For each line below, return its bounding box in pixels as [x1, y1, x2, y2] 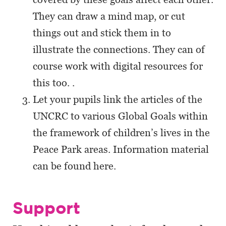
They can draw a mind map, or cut [33, 10, 185, 22]
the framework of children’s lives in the [33, 127, 210, 139]
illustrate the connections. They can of [33, 43, 205, 55]
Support [13, 199, 80, 217]
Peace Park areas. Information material [33, 143, 209, 155]
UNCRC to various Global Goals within [33, 110, 208, 122]
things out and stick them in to [33, 27, 171, 39]
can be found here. [33, 160, 116, 172]
